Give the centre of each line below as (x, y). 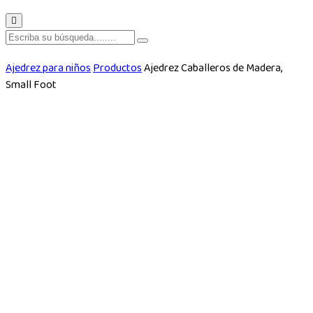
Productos (117, 68)
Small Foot (31, 85)
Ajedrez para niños (48, 68)
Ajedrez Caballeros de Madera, (213, 68)
